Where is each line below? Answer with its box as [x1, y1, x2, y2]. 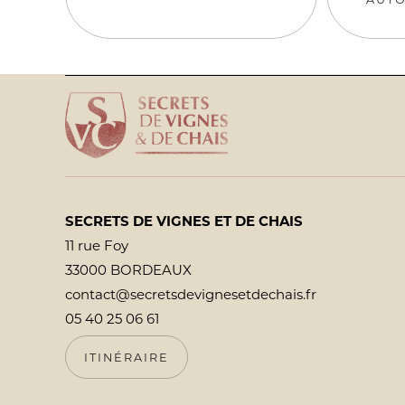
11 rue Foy [65, 237, 128, 255]
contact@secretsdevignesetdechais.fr [65, 286, 316, 304]
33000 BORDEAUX [65, 261, 192, 279]
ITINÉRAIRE [84, 350, 169, 364]
